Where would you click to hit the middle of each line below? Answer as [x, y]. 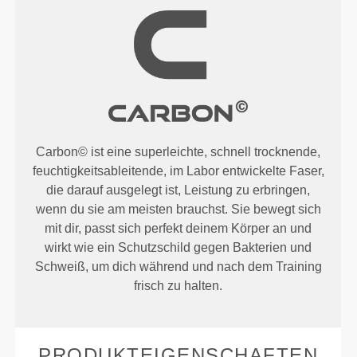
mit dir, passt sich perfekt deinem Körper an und [178, 228]
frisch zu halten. [178, 285]
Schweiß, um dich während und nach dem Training [178, 266]
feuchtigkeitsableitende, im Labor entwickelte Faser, [178, 171]
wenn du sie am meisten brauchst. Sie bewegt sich [178, 209]
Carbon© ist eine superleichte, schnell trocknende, [178, 151]
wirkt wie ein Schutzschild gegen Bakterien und [178, 247]
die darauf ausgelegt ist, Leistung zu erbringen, [178, 190]
